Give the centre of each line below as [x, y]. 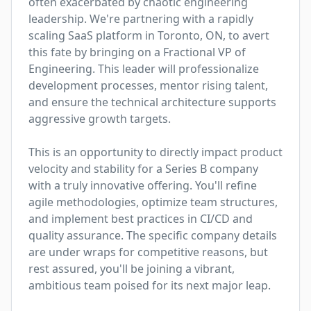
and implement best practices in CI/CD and [141, 219]
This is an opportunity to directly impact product [155, 152]
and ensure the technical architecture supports [152, 102]
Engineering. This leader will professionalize [144, 69]
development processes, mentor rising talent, [148, 85]
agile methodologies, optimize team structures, [153, 202]
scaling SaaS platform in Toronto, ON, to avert [149, 35]
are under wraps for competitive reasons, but [148, 252]
